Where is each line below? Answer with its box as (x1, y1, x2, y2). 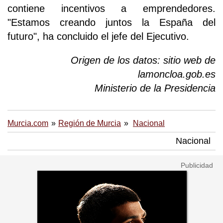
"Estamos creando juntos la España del (7, 16, 216, 28)
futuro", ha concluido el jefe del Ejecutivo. (7, 30, 189, 42)
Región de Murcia (58, 118, 121, 127)
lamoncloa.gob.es (138, 68, 216, 80)
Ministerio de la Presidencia (95, 82, 216, 94)
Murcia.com (7, 118, 48, 127)
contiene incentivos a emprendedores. (7, 2, 216, 14)
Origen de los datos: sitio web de (71, 54, 216, 66)
